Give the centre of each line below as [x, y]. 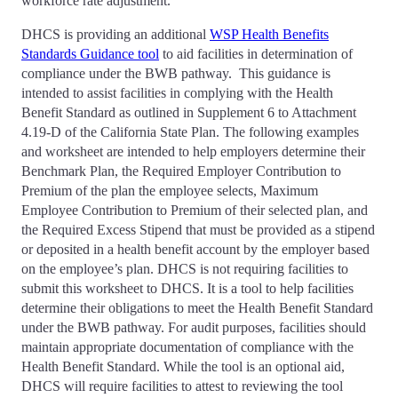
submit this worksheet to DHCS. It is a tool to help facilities [187, 289]
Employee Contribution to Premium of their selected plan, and [195, 211]
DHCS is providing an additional [115, 35]
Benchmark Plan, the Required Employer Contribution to [181, 171]
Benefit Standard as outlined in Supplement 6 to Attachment [189, 113]
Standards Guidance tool [90, 54]
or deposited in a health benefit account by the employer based [195, 250]
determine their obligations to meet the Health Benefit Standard [197, 308]
